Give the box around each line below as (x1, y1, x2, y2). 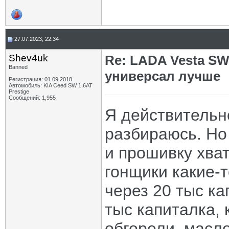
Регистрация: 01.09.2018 (9, 76, 72, 82)
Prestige (9, 88, 29, 95)
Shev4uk (9, 53, 48, 63)
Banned (9, 64, 28, 70)
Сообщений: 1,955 (9, 95, 56, 101)
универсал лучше (105, 68, 220, 84)
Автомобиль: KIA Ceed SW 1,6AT (9, 82, 93, 88)
